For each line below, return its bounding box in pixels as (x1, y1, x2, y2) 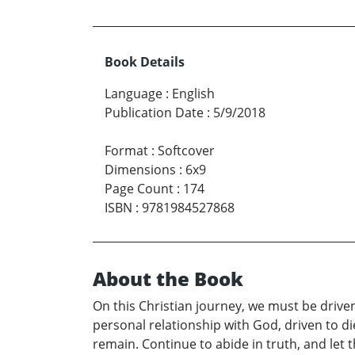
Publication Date (105, 104, 204, 122)
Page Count (105, 180, 174, 198)
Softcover (158, 142, 215, 160)
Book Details (105, 53, 185, 71)
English (172, 85, 215, 103)
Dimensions (105, 161, 176, 179)
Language (105, 85, 162, 103)
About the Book (93, 265, 243, 292)
